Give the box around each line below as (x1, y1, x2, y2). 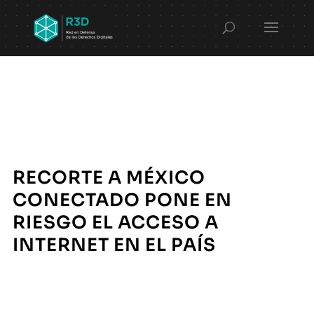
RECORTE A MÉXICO (12, 167, 205, 189)
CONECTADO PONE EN (12, 189, 232, 212)
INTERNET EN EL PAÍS (12, 234, 216, 257)
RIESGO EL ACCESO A (12, 212, 219, 234)
